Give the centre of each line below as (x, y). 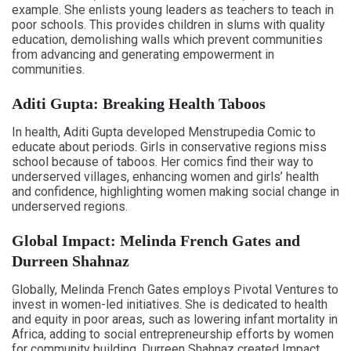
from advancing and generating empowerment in (143, 54)
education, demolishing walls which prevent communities (167, 40)
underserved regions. (70, 206)
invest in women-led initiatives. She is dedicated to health (170, 304)
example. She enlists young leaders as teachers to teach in (173, 10)
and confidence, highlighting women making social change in (175, 192)
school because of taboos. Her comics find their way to (163, 162)
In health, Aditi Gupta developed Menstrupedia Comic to (164, 132)
